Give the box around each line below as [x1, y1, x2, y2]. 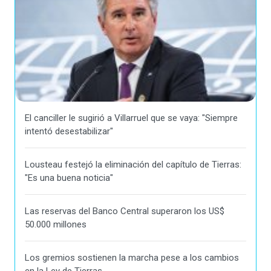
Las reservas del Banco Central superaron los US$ [25, 206, 224, 217]
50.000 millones [25, 219, 87, 230]
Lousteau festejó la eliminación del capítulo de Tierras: [25, 159, 241, 171]
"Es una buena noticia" [25, 172, 113, 184]
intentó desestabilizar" [25, 126, 113, 137]
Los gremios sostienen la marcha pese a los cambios [25, 252, 239, 264]
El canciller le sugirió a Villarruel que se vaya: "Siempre [25, 113, 238, 124]
